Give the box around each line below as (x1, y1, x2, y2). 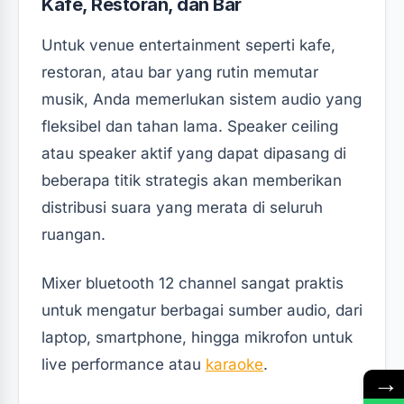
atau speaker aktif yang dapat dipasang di (41, 143, 346, 162)
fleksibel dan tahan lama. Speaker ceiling (41, 116, 338, 135)
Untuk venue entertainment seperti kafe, (41, 35, 335, 54)
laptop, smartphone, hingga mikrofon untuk (41, 327, 353, 346)
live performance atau (41, 354, 206, 373)
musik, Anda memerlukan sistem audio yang (41, 89, 362, 108)
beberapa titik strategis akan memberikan (41, 170, 342, 189)
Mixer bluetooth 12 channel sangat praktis (41, 273, 344, 292)
